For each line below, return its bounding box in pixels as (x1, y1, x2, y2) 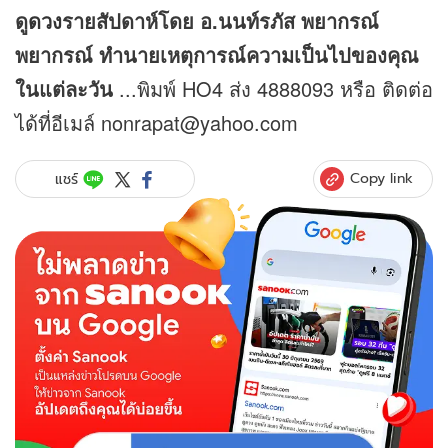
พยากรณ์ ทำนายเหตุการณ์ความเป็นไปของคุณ (15, 40, 419, 70)
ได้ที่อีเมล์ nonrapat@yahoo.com (15, 108, 298, 138)
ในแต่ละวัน (15, 74, 113, 104)
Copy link (350, 168, 413, 189)
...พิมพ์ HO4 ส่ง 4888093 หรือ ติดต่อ (113, 74, 433, 104)
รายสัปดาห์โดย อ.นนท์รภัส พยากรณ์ (62, 6, 379, 36)
